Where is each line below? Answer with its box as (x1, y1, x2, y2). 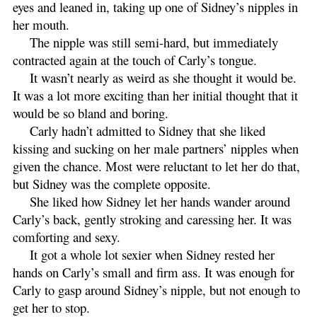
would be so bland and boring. (13, 103, 173, 122)
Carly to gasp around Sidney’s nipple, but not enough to (13, 280, 300, 299)
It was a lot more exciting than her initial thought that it (13, 86, 298, 104)
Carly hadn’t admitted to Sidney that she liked (30, 121, 265, 139)
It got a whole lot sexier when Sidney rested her (30, 245, 275, 263)
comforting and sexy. (13, 227, 120, 246)
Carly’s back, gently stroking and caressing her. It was (13, 209, 292, 228)
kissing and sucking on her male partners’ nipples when (13, 139, 299, 157)
